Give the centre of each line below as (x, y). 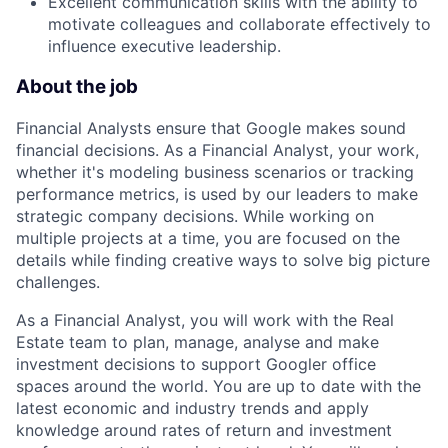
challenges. (58, 281)
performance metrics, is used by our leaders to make (217, 193)
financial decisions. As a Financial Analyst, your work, (217, 149)
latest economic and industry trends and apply (192, 407)
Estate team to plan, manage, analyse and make (197, 341)
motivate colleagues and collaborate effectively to (239, 24)
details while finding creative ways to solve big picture (223, 259)
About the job (77, 87)
